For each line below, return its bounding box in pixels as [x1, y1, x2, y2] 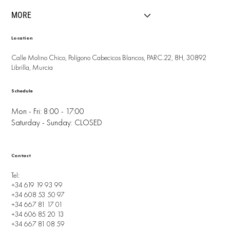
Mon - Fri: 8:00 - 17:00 [11, 105, 85, 117]
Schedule [11, 88, 33, 94]
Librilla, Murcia [11, 63, 53, 72]
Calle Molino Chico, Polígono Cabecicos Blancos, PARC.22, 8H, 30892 [11, 53, 207, 63]
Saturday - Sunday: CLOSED [11, 117, 103, 128]
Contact [11, 152, 31, 159]
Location [11, 35, 33, 41]
